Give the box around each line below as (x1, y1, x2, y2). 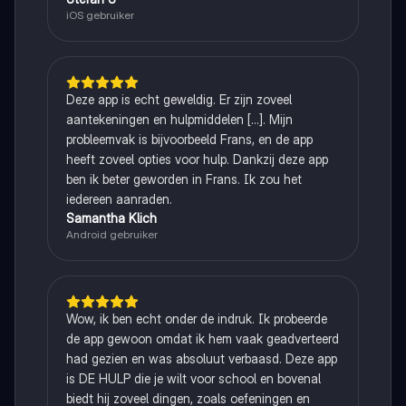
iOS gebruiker (65, 7, 134, 22)
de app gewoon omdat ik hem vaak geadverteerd (65, 330, 339, 346)
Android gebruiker (65, 227, 158, 241)
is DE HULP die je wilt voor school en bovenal (65, 370, 321, 386)
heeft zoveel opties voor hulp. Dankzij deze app (65, 150, 328, 167)
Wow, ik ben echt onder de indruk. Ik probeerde (65, 310, 327, 326)
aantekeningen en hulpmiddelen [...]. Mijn (65, 111, 293, 127)
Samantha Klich (65, 209, 157, 226)
